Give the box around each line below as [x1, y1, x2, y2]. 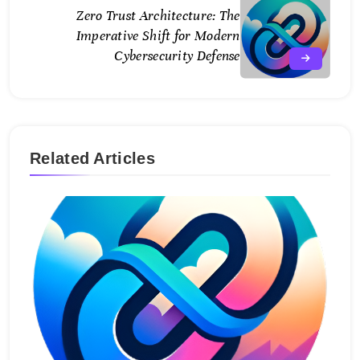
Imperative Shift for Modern [76, 27, 240, 45]
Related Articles [30, 149, 155, 168]
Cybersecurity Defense [114, 47, 240, 65]
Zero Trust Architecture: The [76, 7, 240, 25]
